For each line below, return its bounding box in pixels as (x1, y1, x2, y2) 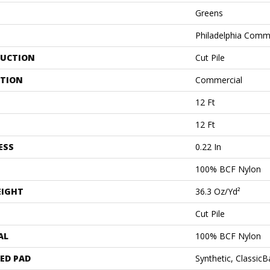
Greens (195, 7, 223, 19)
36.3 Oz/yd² (195, 185, 240, 197)
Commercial (195, 74, 242, 86)
